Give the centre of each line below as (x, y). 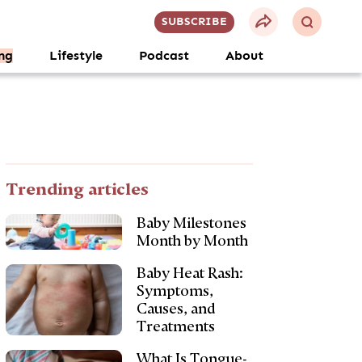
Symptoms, (175, 291)
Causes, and (175, 309)
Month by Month (192, 241)
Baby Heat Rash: (189, 273)
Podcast (164, 56)
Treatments (175, 326)
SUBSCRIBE (194, 21)
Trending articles (78, 189)
